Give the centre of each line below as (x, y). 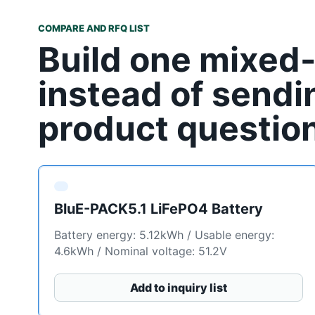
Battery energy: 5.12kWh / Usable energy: (164, 235)
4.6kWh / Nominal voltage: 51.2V (140, 251)
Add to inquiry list (178, 288)
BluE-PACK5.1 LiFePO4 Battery (158, 209)
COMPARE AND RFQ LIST (94, 28)
